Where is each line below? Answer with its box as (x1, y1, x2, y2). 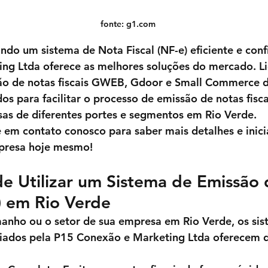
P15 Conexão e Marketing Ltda (54, 230, 210, 245)
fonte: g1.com (100, 19, 156, 30)
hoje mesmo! (29, 140, 93, 154)
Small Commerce (175, 75, 260, 90)
